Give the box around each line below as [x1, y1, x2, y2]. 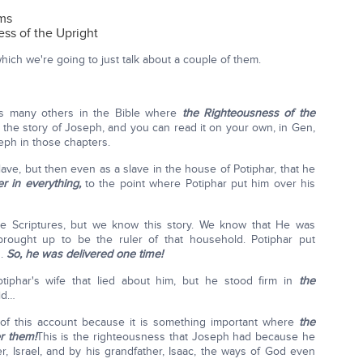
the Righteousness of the [181, 106, 315, 120]
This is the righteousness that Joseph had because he [36, 330, 315, 344]
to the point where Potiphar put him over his [80, 177, 315, 190]
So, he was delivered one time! [6, 247, 163, 261]
